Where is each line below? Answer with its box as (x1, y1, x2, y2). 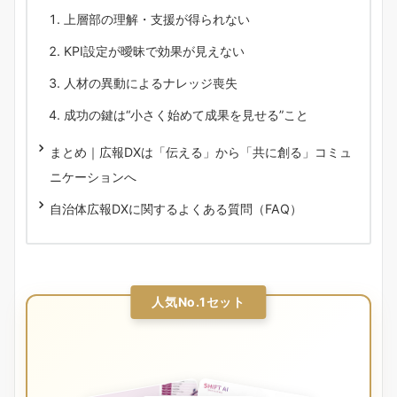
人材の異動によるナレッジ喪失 (64, 74, 237, 90)
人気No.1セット (152, 293, 245, 309)
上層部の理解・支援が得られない (64, 11, 250, 27)
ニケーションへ (50, 168, 136, 184)
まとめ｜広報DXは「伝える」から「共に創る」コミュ (50, 144, 352, 160)
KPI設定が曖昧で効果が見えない (64, 43, 245, 58)
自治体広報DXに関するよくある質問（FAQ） (50, 200, 302, 216)
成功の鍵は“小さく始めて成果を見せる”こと (64, 106, 308, 122)
